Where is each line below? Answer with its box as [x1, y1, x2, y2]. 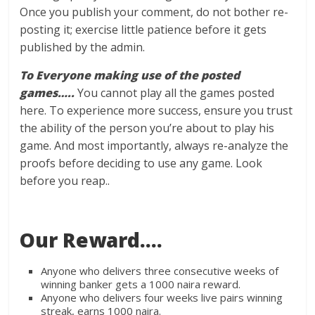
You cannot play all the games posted [75, 85, 275, 101]
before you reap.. [20, 173, 110, 188]
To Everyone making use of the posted [20, 67, 240, 83]
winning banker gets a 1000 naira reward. [41, 277, 241, 291]
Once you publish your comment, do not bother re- [20, 4, 289, 20]
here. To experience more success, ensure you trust [20, 103, 293, 118]
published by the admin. [20, 39, 146, 55]
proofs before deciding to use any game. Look [20, 155, 263, 171]
